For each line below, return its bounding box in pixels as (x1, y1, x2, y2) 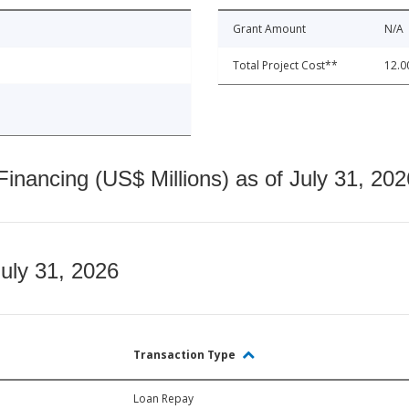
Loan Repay (133, 391, 194, 407)
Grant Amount (233, 21, 306, 37)
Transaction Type (133, 347, 238, 363)
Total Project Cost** (233, 58, 338, 74)
